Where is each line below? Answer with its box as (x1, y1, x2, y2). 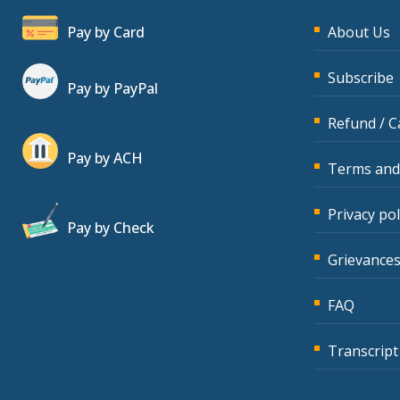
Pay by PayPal (67, 79, 158, 98)
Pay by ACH (67, 148, 143, 168)
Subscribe (328, 68, 395, 87)
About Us (328, 22, 391, 42)
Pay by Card (67, 22, 145, 42)
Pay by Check (67, 218, 154, 237)
